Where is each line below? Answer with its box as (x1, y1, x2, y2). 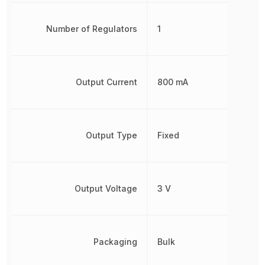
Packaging (93, 236, 138, 247)
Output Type (86, 130, 138, 140)
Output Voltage (75, 183, 138, 193)
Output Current (76, 76, 138, 87)
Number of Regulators (46, 23, 138, 34)
